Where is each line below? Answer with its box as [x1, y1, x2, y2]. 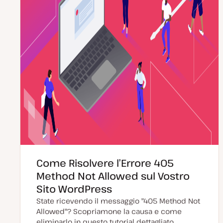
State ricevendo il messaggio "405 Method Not [36, 196, 200, 206]
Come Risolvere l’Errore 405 [36, 156, 174, 170]
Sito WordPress [36, 182, 112, 196]
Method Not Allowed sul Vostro [36, 169, 190, 183]
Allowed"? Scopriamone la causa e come [36, 207, 182, 216]
